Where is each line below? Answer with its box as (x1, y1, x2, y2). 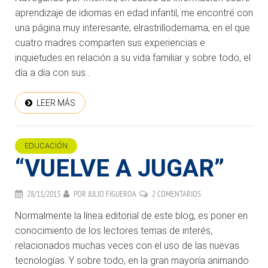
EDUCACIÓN (25, 141, 68, 151)
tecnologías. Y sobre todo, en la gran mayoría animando (15, 255, 249, 267)
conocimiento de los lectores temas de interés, (15, 225, 212, 237)
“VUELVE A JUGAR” (15, 154, 224, 183)
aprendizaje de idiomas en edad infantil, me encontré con (15, 7, 253, 19)
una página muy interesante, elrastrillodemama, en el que (15, 22, 250, 34)
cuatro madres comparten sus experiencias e (15, 37, 205, 49)
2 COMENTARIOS (152, 188, 201, 200)
